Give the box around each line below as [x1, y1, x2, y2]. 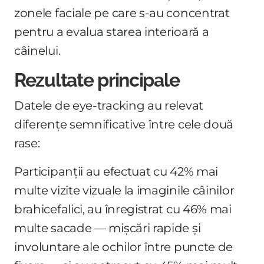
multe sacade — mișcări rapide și [14, 220, 201, 235]
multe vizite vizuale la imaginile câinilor [14, 183, 235, 197]
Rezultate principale [14, 69, 180, 91]
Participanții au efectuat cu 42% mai [14, 164, 219, 179]
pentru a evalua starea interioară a [14, 24, 209, 39]
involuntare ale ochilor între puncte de [14, 239, 233, 254]
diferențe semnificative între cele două [14, 117, 234, 131]
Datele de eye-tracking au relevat [14, 98, 203, 113]
